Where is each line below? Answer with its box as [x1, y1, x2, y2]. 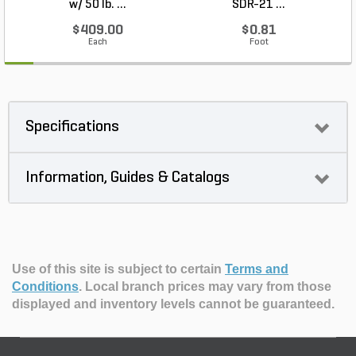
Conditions [12, 280, 79, 293]
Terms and [225, 262, 288, 276]
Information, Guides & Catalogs [25, 170, 230, 186]
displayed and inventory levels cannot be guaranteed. [12, 297, 335, 311]
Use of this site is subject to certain [12, 262, 225, 276]
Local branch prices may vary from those [85, 280, 331, 293]
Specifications [25, 119, 119, 135]
